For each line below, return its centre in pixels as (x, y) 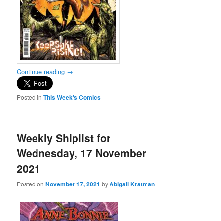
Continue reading (42, 72)
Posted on (31, 184)
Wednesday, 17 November (82, 153)
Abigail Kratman (132, 184)
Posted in (30, 97)
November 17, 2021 (73, 184)
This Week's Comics (72, 97)
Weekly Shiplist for (64, 138)
